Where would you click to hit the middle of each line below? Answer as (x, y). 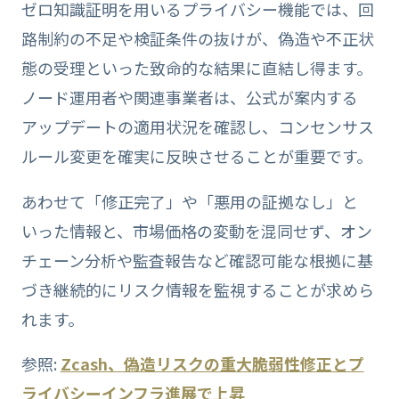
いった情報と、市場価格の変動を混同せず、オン (196, 230)
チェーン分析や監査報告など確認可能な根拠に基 (197, 260)
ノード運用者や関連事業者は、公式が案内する (189, 97)
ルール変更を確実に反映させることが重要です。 (196, 155)
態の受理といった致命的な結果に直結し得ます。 (196, 67)
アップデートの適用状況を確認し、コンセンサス (197, 126)
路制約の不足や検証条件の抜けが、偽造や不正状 (197, 38)
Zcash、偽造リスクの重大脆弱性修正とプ (212, 364)
